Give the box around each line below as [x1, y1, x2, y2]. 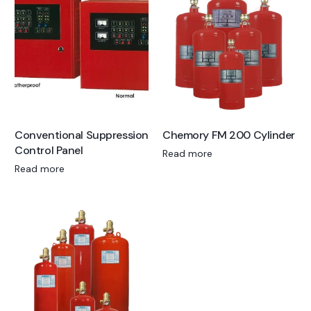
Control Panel [15, 142, 83, 158]
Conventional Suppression [15, 127, 149, 142]
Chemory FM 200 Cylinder [162, 127, 296, 142]
